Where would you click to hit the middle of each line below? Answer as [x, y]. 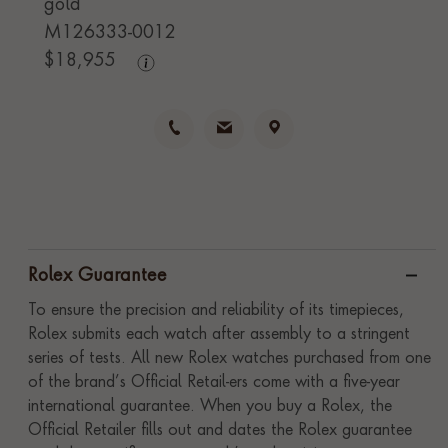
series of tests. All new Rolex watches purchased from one [229, 359]
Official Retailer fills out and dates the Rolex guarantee [220, 431]
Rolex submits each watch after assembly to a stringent [219, 335]
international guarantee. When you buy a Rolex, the [210, 407]
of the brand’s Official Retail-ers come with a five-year [214, 383]
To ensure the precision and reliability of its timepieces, [216, 311]
